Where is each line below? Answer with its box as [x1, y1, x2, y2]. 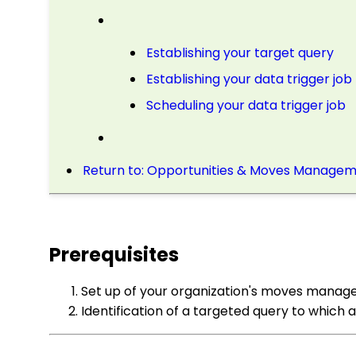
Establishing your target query [146, 44, 334, 62]
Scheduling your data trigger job [146, 96, 346, 114]
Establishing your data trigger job [146, 70, 352, 88]
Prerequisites [49, 242, 179, 268]
